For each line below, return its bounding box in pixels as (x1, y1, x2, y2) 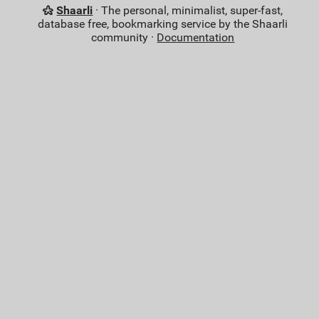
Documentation (157, 31, 235, 45)
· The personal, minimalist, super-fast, (93, 4, 283, 18)
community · (91, 31, 157, 45)
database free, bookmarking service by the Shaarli (38, 17, 288, 31)
